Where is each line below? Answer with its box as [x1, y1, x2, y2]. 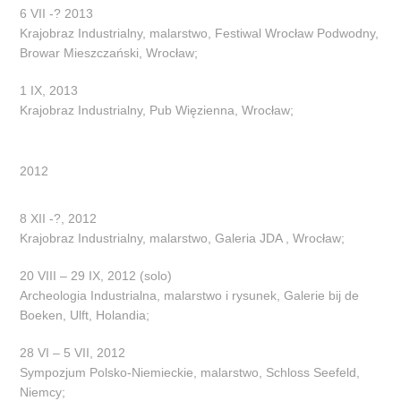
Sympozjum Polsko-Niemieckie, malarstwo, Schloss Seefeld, [20, 364, 361, 380]
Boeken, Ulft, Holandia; [20, 307, 150, 322]
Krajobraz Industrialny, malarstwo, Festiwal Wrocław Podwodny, [20, 25, 380, 40]
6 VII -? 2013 [20, 5, 94, 21]
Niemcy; [20, 384, 66, 399]
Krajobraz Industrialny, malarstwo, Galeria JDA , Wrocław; [20, 230, 346, 245]
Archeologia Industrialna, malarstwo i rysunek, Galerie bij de [20, 287, 360, 303]
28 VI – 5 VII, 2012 [20, 345, 126, 360]
